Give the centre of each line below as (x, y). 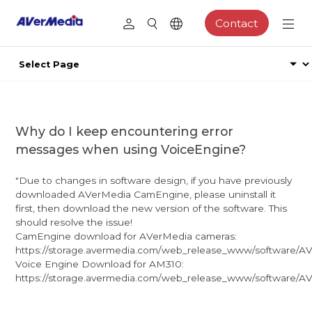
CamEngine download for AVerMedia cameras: (126, 236)
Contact (237, 23)
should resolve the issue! (74, 222)
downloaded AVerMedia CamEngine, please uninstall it (146, 194)
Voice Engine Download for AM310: (100, 264)
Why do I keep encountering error (125, 131)
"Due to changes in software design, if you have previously (154, 180)
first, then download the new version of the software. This (151, 208)
